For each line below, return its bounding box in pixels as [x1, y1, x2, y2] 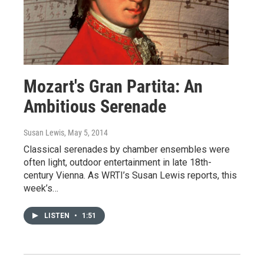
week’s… [24, 183, 58, 194]
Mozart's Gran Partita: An [24, 76, 203, 97]
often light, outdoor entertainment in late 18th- [24, 157, 212, 169]
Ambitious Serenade [24, 96, 166, 117]
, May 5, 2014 [64, 128, 108, 138]
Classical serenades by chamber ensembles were [24, 144, 230, 156]
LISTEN [44, 212, 71, 220]
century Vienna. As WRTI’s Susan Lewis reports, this [24, 170, 237, 181]
